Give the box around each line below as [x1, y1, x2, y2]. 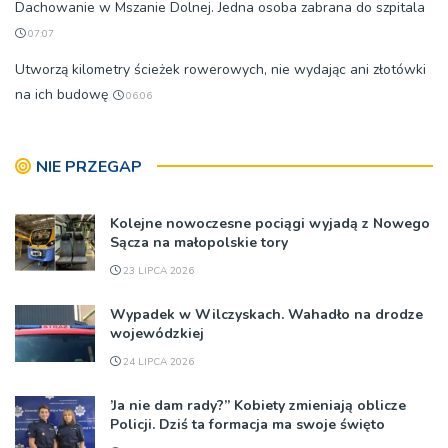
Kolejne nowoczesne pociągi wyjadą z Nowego [110, 214, 430, 234]
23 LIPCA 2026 [120, 264, 194, 279]
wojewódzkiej [110, 324, 204, 344]
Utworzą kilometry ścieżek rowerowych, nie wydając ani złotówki [15, 60, 426, 80]
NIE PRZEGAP [36, 156, 142, 179]
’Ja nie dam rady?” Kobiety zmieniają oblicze [110, 396, 406, 416]
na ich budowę [15, 85, 108, 105]
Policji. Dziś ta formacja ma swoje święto [110, 415, 385, 435]
